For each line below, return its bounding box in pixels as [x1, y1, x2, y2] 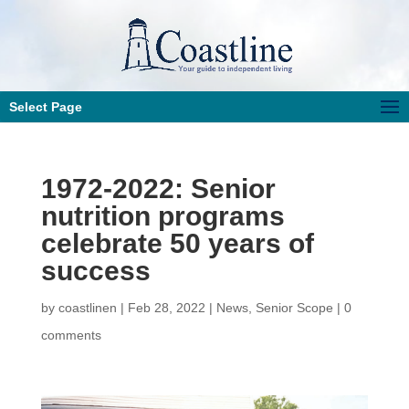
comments [40, 328, 101, 342]
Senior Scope [255, 300, 333, 315]
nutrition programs [40, 201, 285, 231]
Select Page [9, 100, 82, 114]
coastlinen [58, 300, 117, 315]
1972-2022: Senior [40, 173, 276, 204]
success [40, 256, 151, 286]
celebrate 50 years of [40, 228, 314, 258]
